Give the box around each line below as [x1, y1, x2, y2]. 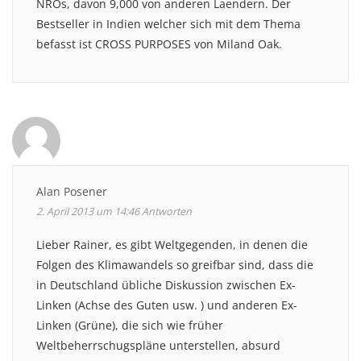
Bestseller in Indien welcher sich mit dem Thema [36, 15, 301, 31]
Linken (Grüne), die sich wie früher [36, 317, 223, 333]
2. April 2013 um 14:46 [36, 204, 139, 218]
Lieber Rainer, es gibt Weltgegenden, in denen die [36, 236, 308, 252]
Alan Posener [36, 183, 107, 199]
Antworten [142, 204, 192, 218]
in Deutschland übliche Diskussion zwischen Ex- [36, 276, 296, 293]
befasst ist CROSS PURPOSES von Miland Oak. [36, 35, 282, 52]
